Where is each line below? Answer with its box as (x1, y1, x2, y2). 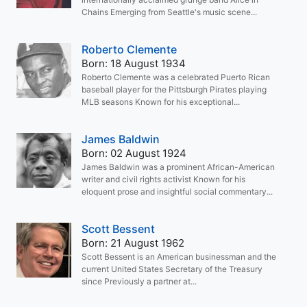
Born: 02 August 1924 (82, 147, 186, 160)
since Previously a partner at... (82, 276, 197, 286)
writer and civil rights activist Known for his (82, 174, 245, 184)
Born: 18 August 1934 (82, 57, 186, 70)
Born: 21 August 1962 (82, 236, 184, 249)
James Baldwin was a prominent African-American (82, 162, 275, 172)
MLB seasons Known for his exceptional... (82, 97, 240, 107)
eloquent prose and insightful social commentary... (82, 186, 273, 197)
